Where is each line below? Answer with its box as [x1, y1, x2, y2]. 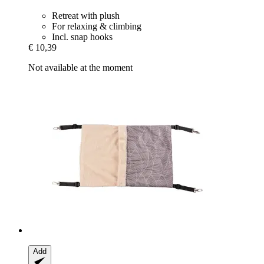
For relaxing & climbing [52, 21, 141, 31]
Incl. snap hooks [52, 31, 113, 42]
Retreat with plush [52, 10, 120, 21]
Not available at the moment [28, 62, 133, 72]
